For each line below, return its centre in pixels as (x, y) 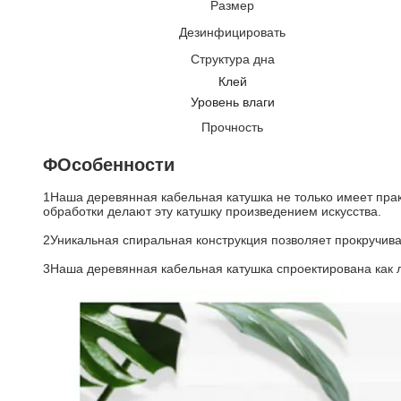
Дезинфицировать (232, 32)
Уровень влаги (232, 102)
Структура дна (232, 59)
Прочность (232, 127)
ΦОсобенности (109, 165)
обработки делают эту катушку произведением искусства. (212, 211)
